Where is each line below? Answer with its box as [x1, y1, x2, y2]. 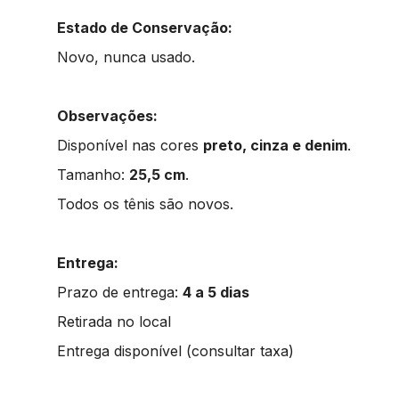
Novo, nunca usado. [57, 47, 195, 66]
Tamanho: [57, 165, 129, 183]
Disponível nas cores [57, 135, 203, 154]
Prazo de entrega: [57, 282, 183, 301]
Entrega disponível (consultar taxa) [57, 341, 294, 360]
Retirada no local [57, 312, 171, 330]
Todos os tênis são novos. [57, 194, 233, 213]
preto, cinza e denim [203, 135, 347, 154]
